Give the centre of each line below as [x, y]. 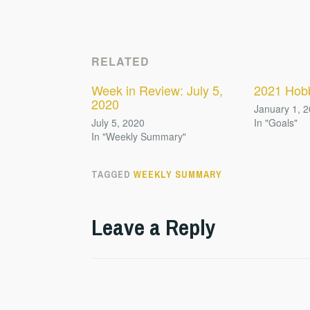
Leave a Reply [154, 227]
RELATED [120, 61]
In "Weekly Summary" [139, 137]
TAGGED [112, 175]
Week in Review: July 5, [157, 90]
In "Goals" [276, 123]
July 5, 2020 [118, 123]
